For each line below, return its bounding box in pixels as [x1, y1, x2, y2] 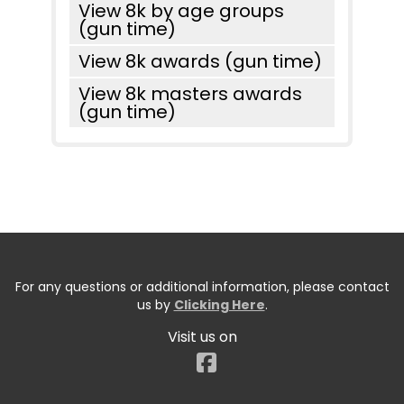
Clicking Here [173, 296, 265, 314]
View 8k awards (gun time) [78, 49, 322, 74]
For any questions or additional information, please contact [14, 278, 390, 296]
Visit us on [167, 326, 237, 347]
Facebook [216, 343, 326, 374]
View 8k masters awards [78, 81, 302, 106]
